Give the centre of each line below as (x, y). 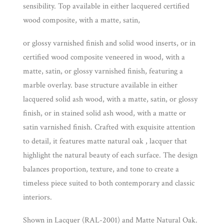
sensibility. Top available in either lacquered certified (106, 6)
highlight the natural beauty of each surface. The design (110, 155)
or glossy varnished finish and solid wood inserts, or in (109, 43)
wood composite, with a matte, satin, (81, 20)
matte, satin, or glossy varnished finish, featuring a (103, 71)
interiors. (37, 197)
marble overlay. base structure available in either (100, 85)
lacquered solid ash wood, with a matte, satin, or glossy (110, 99)
